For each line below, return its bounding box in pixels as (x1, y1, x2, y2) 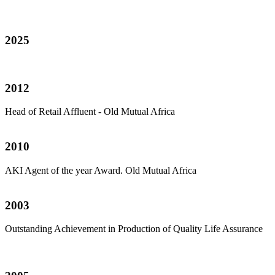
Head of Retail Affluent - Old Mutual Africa (5, 106, 175, 117)
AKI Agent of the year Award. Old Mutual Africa (5, 165, 196, 176)
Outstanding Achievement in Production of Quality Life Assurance (5, 223, 263, 234)
